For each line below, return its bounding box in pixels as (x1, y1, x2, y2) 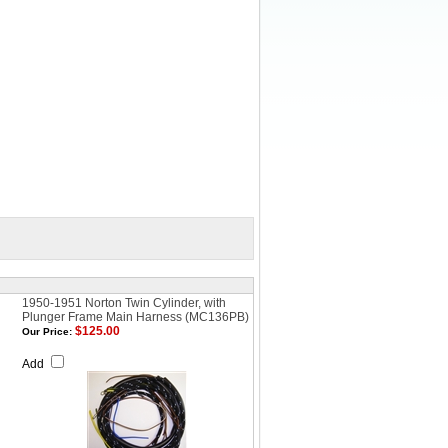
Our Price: (22, 326, 72, 337)
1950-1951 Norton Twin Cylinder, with (22, 296, 226, 310)
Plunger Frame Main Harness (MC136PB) (22, 310, 249, 324)
